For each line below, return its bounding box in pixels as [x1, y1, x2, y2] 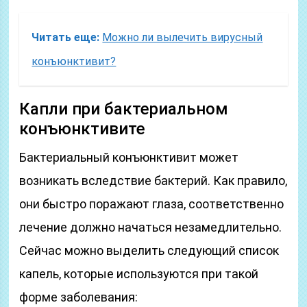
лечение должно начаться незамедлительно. [19, 220, 282, 234]
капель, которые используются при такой [19, 267, 259, 281]
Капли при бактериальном [19, 99, 229, 119]
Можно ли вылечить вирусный [102, 31, 263, 44]
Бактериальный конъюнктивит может [19, 150, 239, 164]
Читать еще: [32, 31, 100, 44]
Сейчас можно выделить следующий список [19, 243, 280, 258]
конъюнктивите [19, 119, 146, 138]
